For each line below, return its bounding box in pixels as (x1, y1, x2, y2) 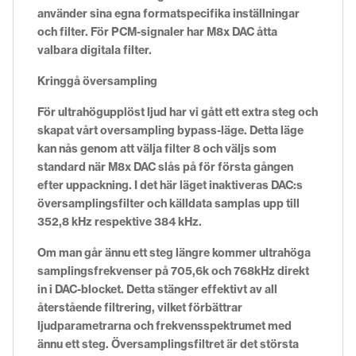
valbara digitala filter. (37, 42, 152, 57)
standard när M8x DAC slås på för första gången (37, 159, 293, 174)
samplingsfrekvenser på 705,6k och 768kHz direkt (37, 263, 309, 278)
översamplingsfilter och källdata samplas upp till (37, 195, 300, 211)
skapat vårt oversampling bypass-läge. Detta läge (37, 122, 304, 137)
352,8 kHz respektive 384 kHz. (37, 214, 202, 229)
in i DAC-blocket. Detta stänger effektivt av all (37, 281, 277, 296)
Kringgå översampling (37, 73, 157, 88)
